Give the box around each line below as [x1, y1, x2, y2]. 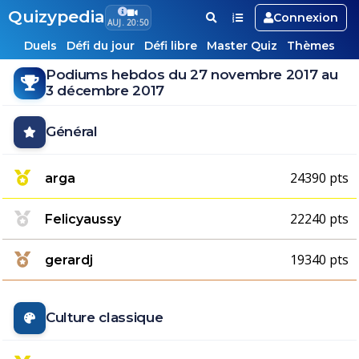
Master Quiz [207, 38, 277, 53]
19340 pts [290, 251, 349, 268]
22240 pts [290, 210, 349, 228]
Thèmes [287, 38, 335, 53]
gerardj [45, 252, 93, 268]
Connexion [273, 10, 338, 25]
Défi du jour [67, 38, 135, 53]
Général [46, 123, 98, 139]
